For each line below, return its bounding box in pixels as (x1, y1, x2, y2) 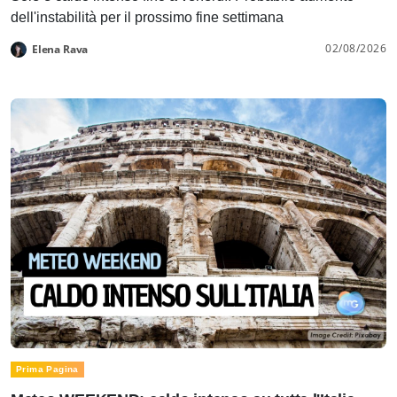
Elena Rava (32, 41, 89, 57)
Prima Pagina (16, 364, 79, 375)
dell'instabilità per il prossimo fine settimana (11, 9, 284, 25)
